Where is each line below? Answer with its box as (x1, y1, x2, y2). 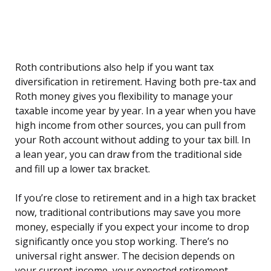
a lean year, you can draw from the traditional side (15, 148, 242, 162)
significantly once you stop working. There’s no (15, 235, 229, 249)
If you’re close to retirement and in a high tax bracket (15, 191, 256, 205)
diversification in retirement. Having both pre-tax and (15, 75, 256, 89)
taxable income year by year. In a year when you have (15, 104, 256, 118)
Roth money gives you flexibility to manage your (15, 90, 233, 103)
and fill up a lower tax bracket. (15, 162, 150, 176)
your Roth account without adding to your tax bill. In (15, 133, 250, 147)
